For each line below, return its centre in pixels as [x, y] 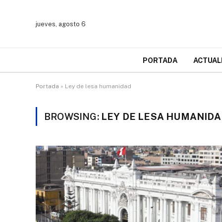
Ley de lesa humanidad [98, 86]
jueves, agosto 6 [61, 24]
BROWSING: [73, 116]
